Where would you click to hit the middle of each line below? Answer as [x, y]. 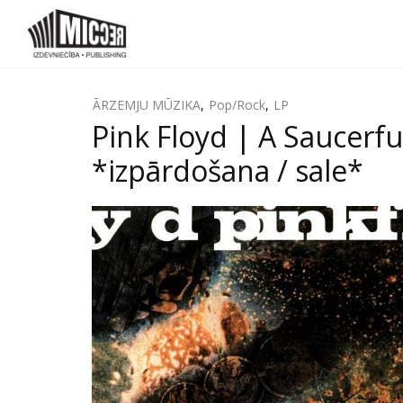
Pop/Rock [237, 105]
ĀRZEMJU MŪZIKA [147, 105]
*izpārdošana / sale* [228, 170]
